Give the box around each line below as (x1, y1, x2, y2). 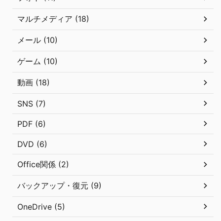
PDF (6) (17, 118, 46, 129)
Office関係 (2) (17, 159, 69, 169)
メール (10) (17, 35, 58, 45)
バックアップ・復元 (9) (17, 180, 102, 190)
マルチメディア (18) (17, 13, 89, 24)
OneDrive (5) (17, 201, 65, 212)
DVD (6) (17, 139, 47, 149)
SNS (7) (17, 98, 46, 109)
